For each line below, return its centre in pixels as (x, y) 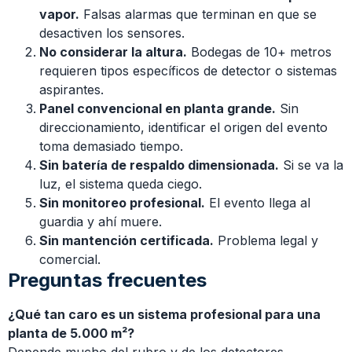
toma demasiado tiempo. (111, 146)
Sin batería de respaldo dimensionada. (159, 165)
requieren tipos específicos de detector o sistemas (188, 70)
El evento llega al (258, 202)
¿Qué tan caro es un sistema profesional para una (164, 314)
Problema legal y (266, 240)
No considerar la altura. (113, 51)
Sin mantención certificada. (126, 240)
